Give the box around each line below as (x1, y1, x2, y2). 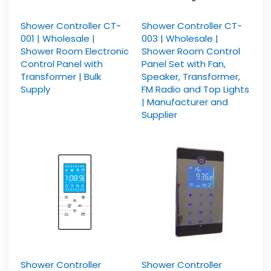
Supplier (142, 108, 177, 121)
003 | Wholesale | (142, 31, 218, 45)
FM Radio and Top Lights (142, 82, 249, 96)
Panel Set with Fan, (142, 57, 226, 70)
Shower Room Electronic (21, 44, 129, 57)
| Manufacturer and (142, 95, 228, 108)
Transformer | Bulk (21, 70, 102, 83)
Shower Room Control (142, 44, 240, 57)
